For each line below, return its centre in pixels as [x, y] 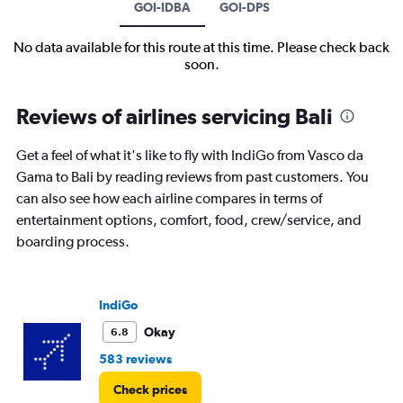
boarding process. [73, 242]
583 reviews [135, 359]
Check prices [150, 390]
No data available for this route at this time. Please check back [201, 48]
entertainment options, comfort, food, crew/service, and [189, 220]
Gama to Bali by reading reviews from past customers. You [193, 177]
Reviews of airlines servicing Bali [174, 116]
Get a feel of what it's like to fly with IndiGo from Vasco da [190, 156]
